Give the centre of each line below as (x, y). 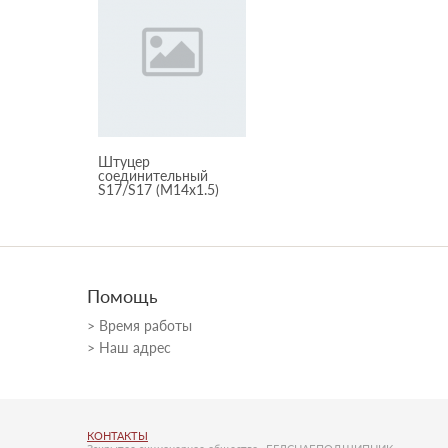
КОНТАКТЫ (117, 435)
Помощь (122, 296)
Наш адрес (135, 347)
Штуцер (124, 161)
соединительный (153, 175)
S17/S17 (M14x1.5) (158, 189)
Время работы (145, 325)
